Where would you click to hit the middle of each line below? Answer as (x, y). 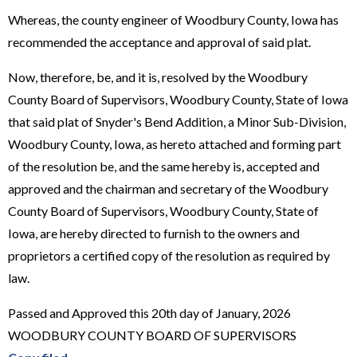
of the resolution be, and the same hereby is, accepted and (164, 166)
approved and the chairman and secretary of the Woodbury (168, 188)
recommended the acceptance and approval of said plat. (159, 41)
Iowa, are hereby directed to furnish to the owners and (154, 233)
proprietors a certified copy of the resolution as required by (169, 255)
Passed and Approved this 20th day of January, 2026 (149, 312)
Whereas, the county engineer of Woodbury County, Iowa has (173, 19)
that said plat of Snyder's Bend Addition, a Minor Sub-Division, (177, 121)
